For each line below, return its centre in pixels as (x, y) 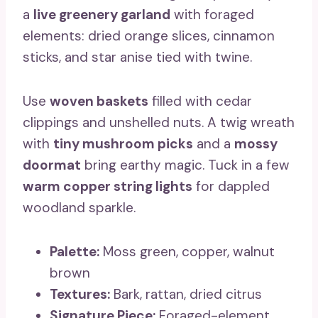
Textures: (80, 294)
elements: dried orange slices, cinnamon (149, 35)
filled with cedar (200, 101)
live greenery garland (102, 14)
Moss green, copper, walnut (187, 251)
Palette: (75, 251)
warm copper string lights (108, 186)
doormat (52, 165)
